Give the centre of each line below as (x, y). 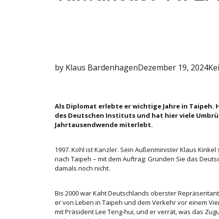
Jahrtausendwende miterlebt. (104, 124)
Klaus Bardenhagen (101, 67)
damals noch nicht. (82, 168)
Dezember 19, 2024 (173, 67)
